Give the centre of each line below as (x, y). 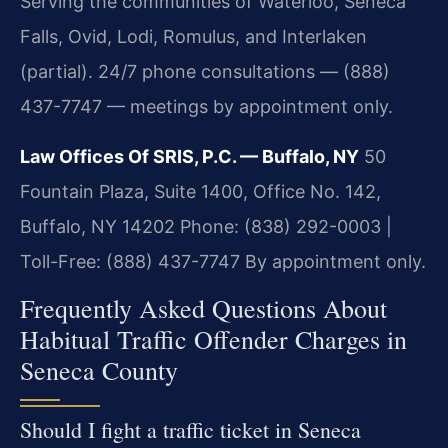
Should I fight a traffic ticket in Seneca (190, 430)
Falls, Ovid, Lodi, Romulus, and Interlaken (193, 37)
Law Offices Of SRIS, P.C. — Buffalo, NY (189, 156)
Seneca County (99, 370)
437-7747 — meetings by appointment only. (206, 107)
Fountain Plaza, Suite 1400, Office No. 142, (200, 191)
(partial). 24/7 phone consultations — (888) (205, 72)
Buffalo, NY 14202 (97, 226)
